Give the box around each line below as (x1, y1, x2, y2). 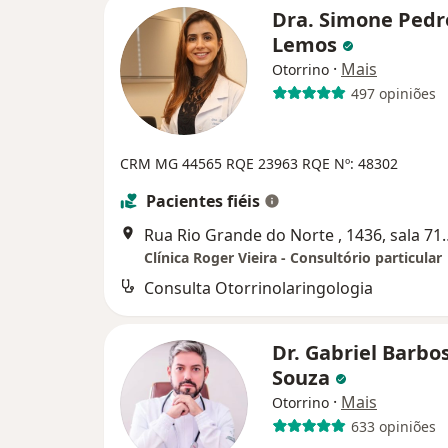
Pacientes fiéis (146, 190, 260, 213)
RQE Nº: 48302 (302, 154, 398, 174)
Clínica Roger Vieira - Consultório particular (144, 248, 442, 268)
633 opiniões (350, 416, 436, 436)
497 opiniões (350, 83, 436, 103)
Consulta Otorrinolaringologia (144, 277, 373, 300)
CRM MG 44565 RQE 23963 (120, 154, 302, 174)
